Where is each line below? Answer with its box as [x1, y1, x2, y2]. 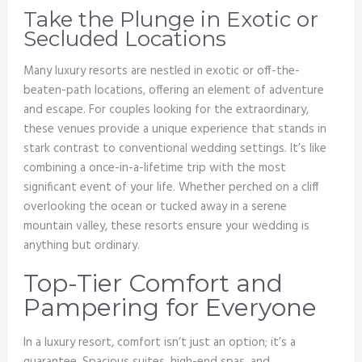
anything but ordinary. [23, 236, 140, 256]
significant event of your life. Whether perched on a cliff [23, 178, 319, 198]
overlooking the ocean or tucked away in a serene [23, 197, 287, 217]
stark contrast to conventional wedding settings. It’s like [23, 139, 326, 159]
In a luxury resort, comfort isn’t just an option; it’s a [23, 333, 296, 353]
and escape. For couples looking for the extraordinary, [23, 100, 309, 120]
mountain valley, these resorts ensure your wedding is [23, 217, 309, 237]
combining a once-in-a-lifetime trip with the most [23, 158, 286, 179]
